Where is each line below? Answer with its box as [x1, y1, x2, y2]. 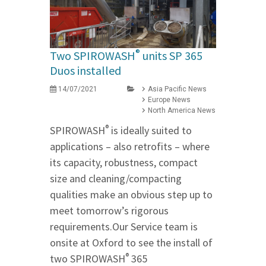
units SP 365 [140, 48, 202, 64]
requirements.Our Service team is [50, 220, 198, 234]
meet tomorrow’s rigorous [50, 204, 169, 218]
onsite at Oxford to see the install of [50, 236, 213, 250]
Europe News [148, 96, 191, 104]
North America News [148, 106, 216, 115]
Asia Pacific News [148, 85, 207, 94]
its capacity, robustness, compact [50, 156, 198, 170]
